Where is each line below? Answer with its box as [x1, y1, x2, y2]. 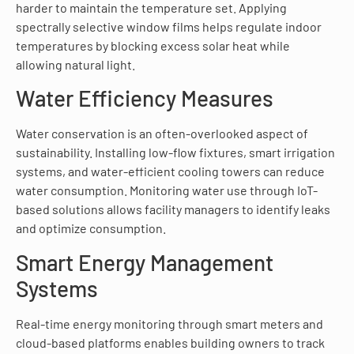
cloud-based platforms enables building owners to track [16, 334, 325, 350]
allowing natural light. [16, 57, 135, 72]
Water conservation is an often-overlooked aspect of [16, 126, 308, 141]
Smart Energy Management [16, 248, 273, 276]
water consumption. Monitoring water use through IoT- [16, 183, 318, 198]
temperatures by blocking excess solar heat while [16, 38, 290, 53]
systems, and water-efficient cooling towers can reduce [16, 164, 325, 179]
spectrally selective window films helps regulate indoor [16, 19, 322, 34]
